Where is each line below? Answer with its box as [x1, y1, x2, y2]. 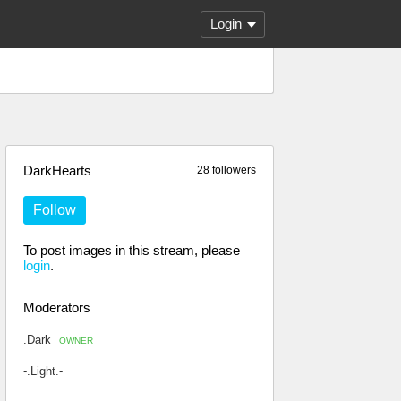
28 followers [197, 164, 256, 176]
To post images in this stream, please [23, 243, 240, 258]
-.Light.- [23, 364, 63, 378]
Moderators [23, 300, 90, 315]
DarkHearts [23, 163, 91, 178]
